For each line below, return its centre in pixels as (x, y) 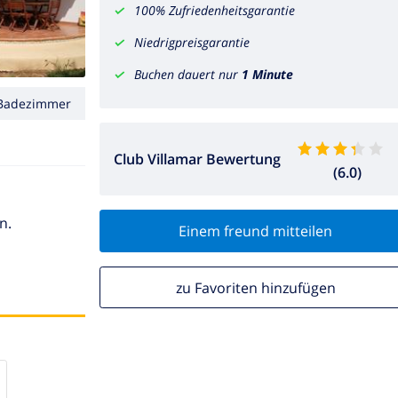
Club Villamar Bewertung (197, 159)
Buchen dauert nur (188, 75)
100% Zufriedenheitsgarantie (215, 11)
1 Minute (267, 75)
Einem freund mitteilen (255, 231)
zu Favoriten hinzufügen (255, 287)
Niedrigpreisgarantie (192, 43)
